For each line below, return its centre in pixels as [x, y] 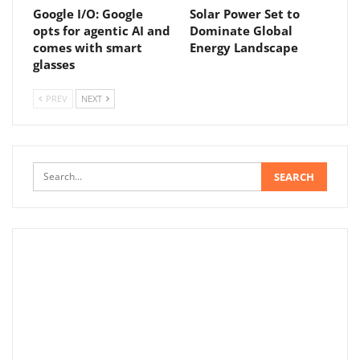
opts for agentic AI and [102, 31]
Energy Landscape [244, 48]
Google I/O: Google [88, 14]
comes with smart [88, 48]
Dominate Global [241, 31]
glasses [54, 65]
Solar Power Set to [245, 14]
